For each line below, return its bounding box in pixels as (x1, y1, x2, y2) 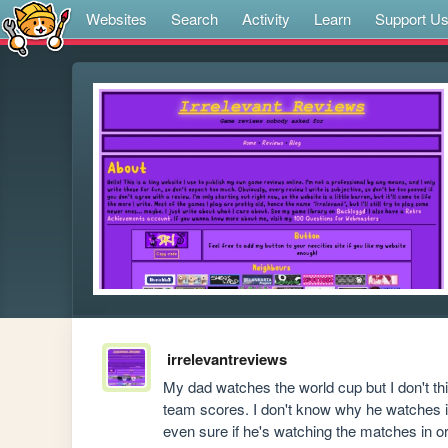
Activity (242, 8, 290, 29)
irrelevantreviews (166, 348, 287, 371)
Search (171, 8, 218, 29)
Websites (86, 8, 147, 29)
